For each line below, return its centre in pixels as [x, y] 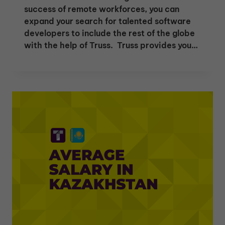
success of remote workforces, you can [102, 9]
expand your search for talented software [107, 21]
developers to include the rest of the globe [109, 33]
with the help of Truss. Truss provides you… [111, 45]
